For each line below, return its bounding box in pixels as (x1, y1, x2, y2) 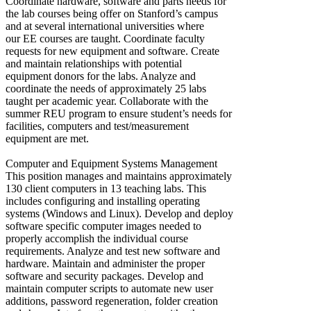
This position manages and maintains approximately (6, 169, 232, 182)
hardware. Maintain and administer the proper (6, 257, 205, 269)
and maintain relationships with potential (6, 57, 182, 69)
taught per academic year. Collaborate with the (6, 94, 208, 107)
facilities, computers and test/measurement (6, 119, 189, 132)
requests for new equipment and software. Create (6, 44, 219, 57)
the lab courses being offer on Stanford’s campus (6, 7, 218, 19)
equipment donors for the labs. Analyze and (6, 69, 196, 82)
